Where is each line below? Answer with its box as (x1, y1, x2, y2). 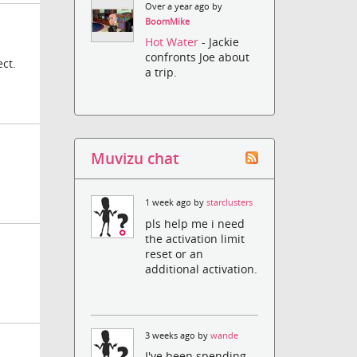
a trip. (145, 65, 178, 80)
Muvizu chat (91, 148, 179, 169)
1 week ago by (145, 197, 207, 209)
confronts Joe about (145, 49, 250, 65)
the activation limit (145, 230, 245, 246)
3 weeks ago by (145, 329, 211, 341)
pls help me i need (145, 215, 245, 231)
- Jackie (202, 34, 240, 50)
